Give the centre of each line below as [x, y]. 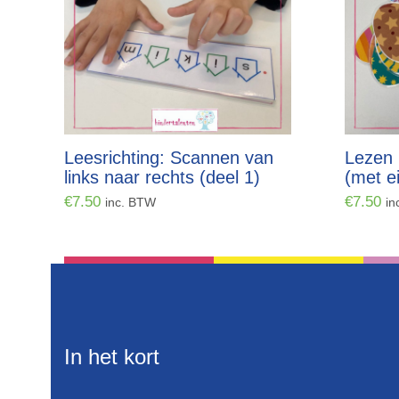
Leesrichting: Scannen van [169, 158]
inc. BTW [130, 203]
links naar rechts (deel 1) [162, 177]
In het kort [112, 357]
